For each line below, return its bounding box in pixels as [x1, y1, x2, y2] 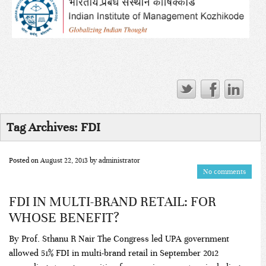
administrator [99, 156, 140, 164]
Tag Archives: [7, 119, 81, 135]
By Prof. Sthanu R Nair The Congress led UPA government [9, 233, 229, 244]
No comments [202, 167, 246, 176]
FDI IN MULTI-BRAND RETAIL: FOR [9, 193, 216, 210]
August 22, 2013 [40, 156, 88, 164]
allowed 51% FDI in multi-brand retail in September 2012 [9, 247, 218, 258]
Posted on [9, 156, 39, 164]
